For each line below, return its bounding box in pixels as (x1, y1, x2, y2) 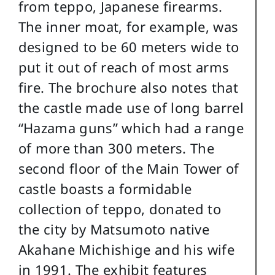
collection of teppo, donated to (18, 199, 222, 219)
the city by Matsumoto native (18, 220, 210, 239)
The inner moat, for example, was (18, 17, 239, 36)
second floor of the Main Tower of (18, 159, 239, 178)
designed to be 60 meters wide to (18, 37, 239, 56)
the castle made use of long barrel (18, 98, 244, 117)
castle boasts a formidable (18, 179, 192, 198)
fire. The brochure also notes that (18, 78, 239, 97)
